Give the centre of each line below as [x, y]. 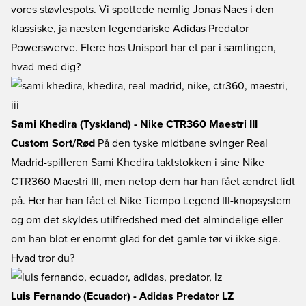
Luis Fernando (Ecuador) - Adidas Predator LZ [122, 296]
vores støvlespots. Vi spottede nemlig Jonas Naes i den [142, 10]
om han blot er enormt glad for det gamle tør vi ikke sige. [146, 239]
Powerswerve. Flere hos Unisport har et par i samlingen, [143, 48]
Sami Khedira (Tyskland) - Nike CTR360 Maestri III [134, 124]
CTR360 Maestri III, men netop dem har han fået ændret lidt [153, 182]
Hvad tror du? [43, 258]
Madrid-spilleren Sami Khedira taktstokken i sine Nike [138, 163]
